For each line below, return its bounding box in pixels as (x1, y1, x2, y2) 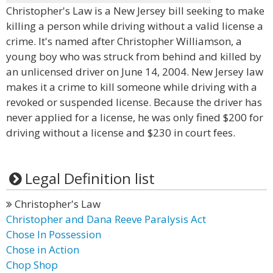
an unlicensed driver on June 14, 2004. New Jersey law (6, 65, 263, 79)
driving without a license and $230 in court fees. (6, 126, 235, 140)
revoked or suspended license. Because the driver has (6, 95, 262, 109)
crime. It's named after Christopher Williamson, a (6, 34, 242, 48)
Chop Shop (6, 258, 58, 272)
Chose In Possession (6, 227, 101, 241)
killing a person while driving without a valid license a (6, 19, 263, 33)
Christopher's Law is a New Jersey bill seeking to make (6, 4, 264, 18)
